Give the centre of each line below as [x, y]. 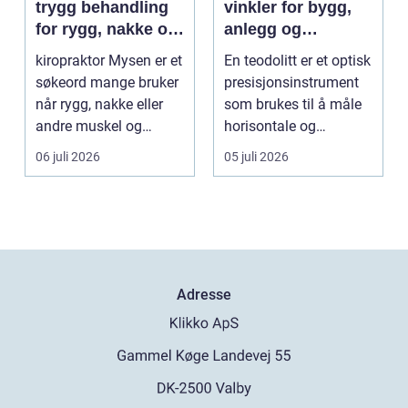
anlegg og [263, 30]
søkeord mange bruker [107, 83]
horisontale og [270, 127]
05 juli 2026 [256, 157]
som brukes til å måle [293, 105]
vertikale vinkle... [277, 148]
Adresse [204, 295]
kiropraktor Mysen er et [109, 61]
